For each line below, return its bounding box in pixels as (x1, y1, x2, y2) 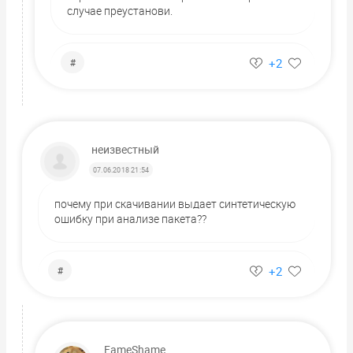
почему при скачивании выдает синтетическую (54, 195, 295, 211)
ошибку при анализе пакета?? (54, 210, 206, 226)
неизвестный (91, 141, 159, 157)
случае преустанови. (67, 2, 173, 18)
